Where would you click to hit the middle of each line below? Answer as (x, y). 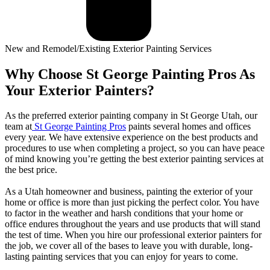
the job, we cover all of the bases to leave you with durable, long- (129, 246)
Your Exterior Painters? (80, 90)
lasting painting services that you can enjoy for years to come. (121, 257)
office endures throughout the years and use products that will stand (133, 224)
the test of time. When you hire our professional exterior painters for (133, 235)
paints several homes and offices (188, 127)
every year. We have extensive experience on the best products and (131, 137)
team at (18, 127)
